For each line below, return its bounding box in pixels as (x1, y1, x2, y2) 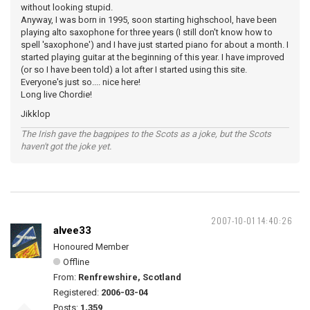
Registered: (53, 287, 101, 298)
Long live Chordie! (21, 89, 92, 100)
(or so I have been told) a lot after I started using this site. (21, 64, 247, 75)
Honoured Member (53, 241, 129, 252)
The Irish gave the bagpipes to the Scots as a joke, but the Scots (21, 129, 271, 139)
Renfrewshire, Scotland (78, 272, 181, 282)
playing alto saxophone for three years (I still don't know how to (21, 27, 273, 37)
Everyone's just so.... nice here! (21, 77, 140, 87)
